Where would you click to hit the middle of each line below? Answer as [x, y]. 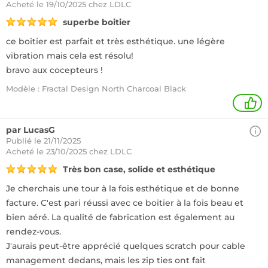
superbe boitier [97, 22]
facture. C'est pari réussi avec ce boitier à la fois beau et [125, 203]
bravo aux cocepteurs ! [54, 70]
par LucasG [31, 130]
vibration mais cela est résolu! [70, 56]
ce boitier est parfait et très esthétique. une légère [115, 41]
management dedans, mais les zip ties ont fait [106, 260]
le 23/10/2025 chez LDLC [84, 151]
